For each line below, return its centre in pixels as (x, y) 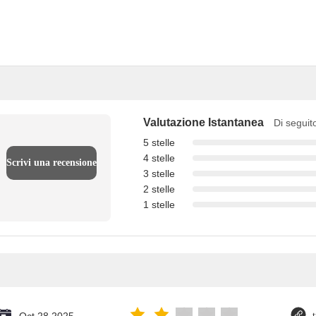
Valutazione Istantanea (203, 122)
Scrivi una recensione (51, 163)
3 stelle (159, 174)
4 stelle (159, 158)
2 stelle (159, 189)
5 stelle (159, 142)
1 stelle (159, 205)
